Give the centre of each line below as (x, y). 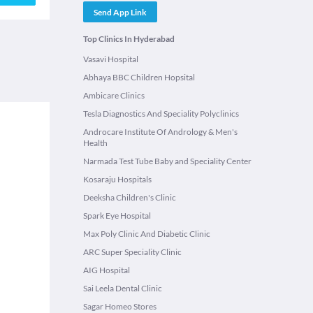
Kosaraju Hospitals (117, 179)
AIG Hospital (107, 270)
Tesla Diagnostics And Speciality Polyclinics (161, 114)
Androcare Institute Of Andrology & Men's (160, 132)
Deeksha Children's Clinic (130, 197)
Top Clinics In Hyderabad (129, 39)
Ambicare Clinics (114, 95)
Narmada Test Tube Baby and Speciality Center (167, 161)
